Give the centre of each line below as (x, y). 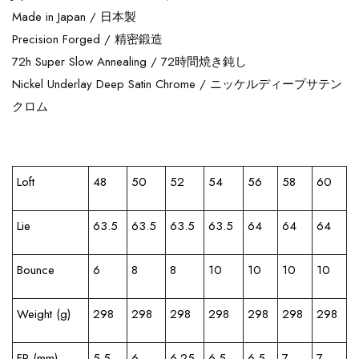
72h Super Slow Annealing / (87, 62)
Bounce (36, 270)
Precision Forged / (63, 39)
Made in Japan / (56, 17)
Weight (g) (44, 314)
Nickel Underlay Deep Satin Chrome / (111, 84)
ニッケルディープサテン (276, 84)
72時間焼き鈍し (204, 62)
